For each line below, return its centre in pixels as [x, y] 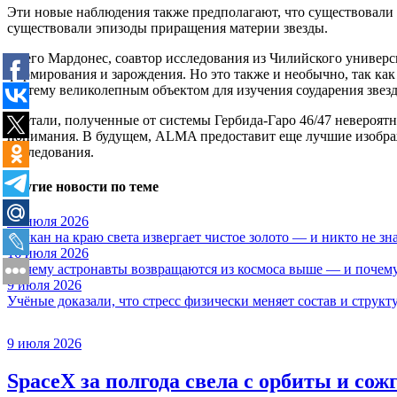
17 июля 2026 [48, 222]
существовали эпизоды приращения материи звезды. [167, 27]
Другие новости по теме [83, 186]
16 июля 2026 [48, 253]
